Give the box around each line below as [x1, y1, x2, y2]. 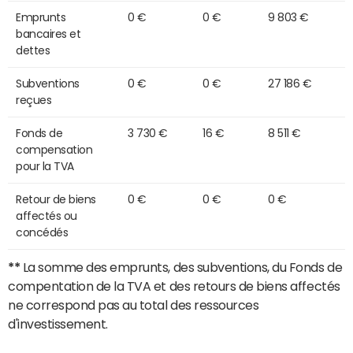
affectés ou [16, 210, 77, 222]
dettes [16, 45, 50, 57]
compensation [16, 144, 93, 156]
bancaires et [16, 28, 81, 40]
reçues [16, 95, 52, 106]
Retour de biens [16, 194, 96, 206]
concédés [16, 227, 69, 239]
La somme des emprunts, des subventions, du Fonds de [20, 261, 343, 274]
